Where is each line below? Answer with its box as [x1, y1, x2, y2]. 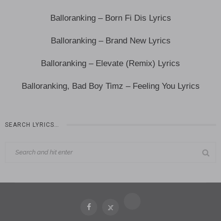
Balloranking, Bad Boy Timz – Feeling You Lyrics [21, 81, 200, 91]
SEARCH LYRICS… [5, 121, 59, 128]
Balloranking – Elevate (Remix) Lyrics [41, 58, 180, 68]
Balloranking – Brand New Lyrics [50, 36, 171, 45]
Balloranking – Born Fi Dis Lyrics [50, 13, 171, 23]
